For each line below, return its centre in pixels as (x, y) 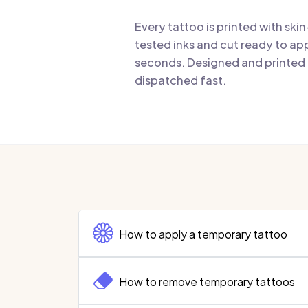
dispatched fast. (180, 80)
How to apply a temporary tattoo (203, 234)
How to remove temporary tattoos (207, 281)
